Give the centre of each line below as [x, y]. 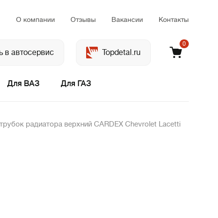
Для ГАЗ [76, 84]
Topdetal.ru [121, 53]
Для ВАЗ [23, 84]
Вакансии [127, 19]
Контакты [174, 19]
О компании [36, 19]
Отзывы [83, 19]
